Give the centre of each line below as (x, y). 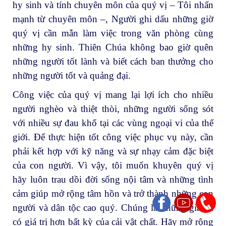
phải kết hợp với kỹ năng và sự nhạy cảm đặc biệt (113, 151)
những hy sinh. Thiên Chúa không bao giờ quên (113, 47)
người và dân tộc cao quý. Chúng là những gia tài (113, 208)
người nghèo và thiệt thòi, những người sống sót (113, 109)
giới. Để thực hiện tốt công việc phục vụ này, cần (113, 137)
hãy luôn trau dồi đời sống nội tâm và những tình (113, 180)
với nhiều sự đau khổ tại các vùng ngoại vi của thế (113, 123)
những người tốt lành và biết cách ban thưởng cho (113, 62)
